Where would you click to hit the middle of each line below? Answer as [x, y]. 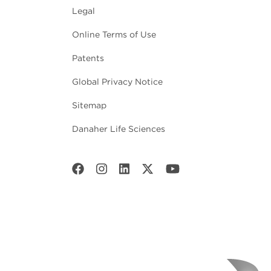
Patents [88, 58]
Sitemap [89, 106]
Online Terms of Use [114, 35]
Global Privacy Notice [117, 82]
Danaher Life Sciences [119, 129]
